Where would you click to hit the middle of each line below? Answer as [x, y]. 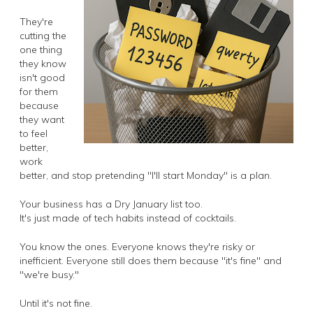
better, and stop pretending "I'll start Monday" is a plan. [146, 175]
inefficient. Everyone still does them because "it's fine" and [151, 260]
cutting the [43, 35]
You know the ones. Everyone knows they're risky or [137, 246]
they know [43, 63]
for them [39, 91]
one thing [41, 49]
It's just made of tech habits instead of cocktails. [128, 218]
